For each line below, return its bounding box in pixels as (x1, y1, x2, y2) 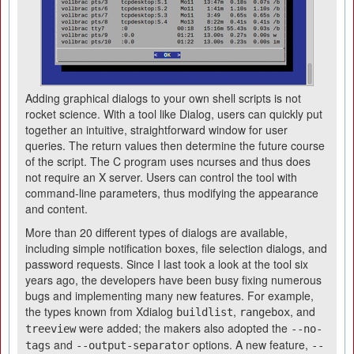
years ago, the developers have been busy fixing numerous (25, 272, 322, 288)
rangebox (239, 306, 290, 318)
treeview (25, 322, 76, 335)
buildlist (176, 306, 233, 318)
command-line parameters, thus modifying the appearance (25, 185, 318, 201)
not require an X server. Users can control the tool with (25, 169, 297, 185)
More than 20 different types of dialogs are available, (25, 224, 288, 240)
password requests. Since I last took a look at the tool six (25, 256, 308, 272)
